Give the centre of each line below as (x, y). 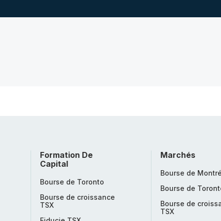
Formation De (66, 155)
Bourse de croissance (77, 197)
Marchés (178, 155)
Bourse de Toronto (72, 182)
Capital (54, 164)
